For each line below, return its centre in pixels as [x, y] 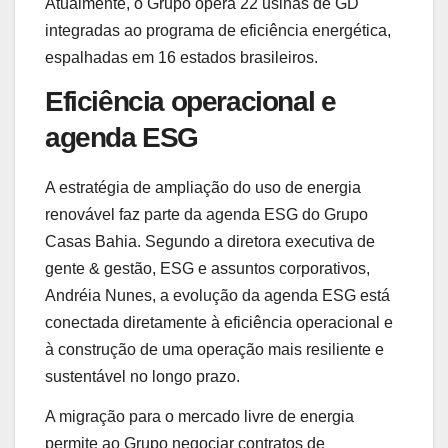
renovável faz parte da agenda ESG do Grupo [206, 214]
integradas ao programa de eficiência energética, [218, 31]
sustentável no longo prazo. [142, 376]
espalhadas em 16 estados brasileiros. [181, 58]
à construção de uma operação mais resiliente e [214, 349]
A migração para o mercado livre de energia [199, 416]
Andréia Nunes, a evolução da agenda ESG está [217, 295]
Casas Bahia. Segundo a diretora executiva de [210, 241]
